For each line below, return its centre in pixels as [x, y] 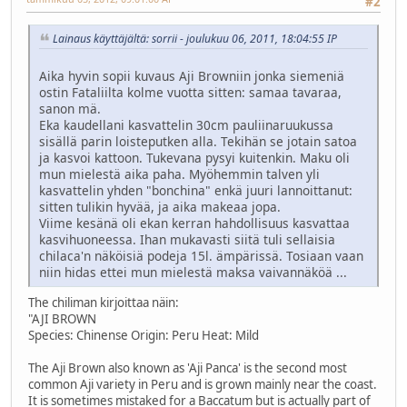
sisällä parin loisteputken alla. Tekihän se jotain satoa [198, 141]
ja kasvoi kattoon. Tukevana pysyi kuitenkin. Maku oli [194, 157]
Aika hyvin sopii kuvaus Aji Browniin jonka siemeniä [192, 75]
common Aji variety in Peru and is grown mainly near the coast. [203, 384]
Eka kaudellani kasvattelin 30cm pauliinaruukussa [186, 124]
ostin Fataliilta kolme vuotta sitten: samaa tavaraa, [190, 92]
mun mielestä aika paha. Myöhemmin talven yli [179, 174]
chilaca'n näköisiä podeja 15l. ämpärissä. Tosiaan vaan [201, 255]
